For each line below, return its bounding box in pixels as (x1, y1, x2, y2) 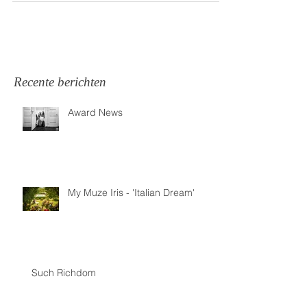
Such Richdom (32, 267, 96, 279)
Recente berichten (14, 75, 106, 89)
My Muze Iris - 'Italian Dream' (68, 186, 195, 199)
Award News (68, 106, 123, 119)
